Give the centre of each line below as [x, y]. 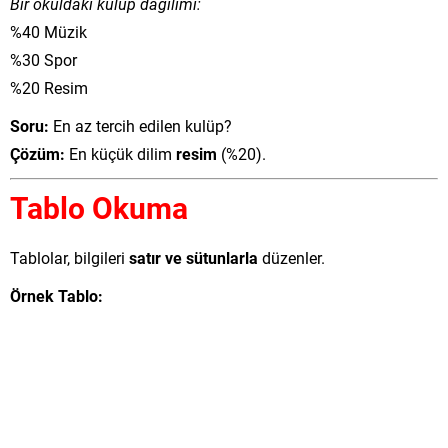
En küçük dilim [120, 153]
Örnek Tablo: [56, 295]
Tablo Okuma [99, 207]
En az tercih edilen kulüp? [140, 125]
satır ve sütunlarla [193, 257]
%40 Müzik [48, 31]
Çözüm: [37, 153]
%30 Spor [43, 59]
